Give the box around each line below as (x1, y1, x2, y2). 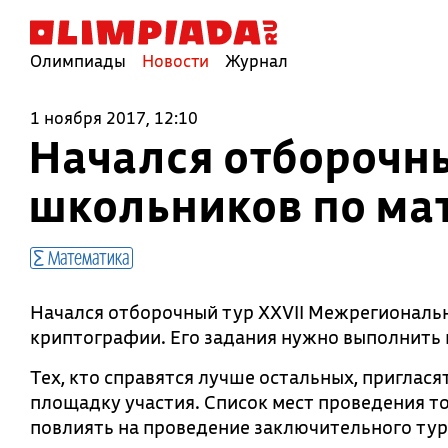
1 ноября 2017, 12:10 (30, 107, 198, 128)
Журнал (225, 50, 288, 71)
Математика (44, 245, 129, 269)
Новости (142, 50, 209, 71)
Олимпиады (30, 50, 126, 71)
